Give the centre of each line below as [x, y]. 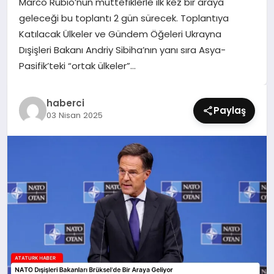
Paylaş [230, 110]
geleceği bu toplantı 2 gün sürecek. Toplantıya [124, 18]
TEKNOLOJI [40, 73]
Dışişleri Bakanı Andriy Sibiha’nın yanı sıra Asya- [122, 50]
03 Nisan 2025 [74, 115]
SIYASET [33, 9]
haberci [65, 103]
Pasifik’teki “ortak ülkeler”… [77, 65]
